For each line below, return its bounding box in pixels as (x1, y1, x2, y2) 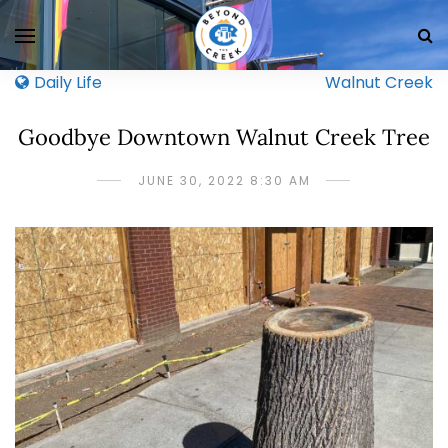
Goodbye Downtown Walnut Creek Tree (18, 123, 430, 151)
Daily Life (34, 71, 102, 94)
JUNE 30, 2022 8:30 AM (137, 172, 311, 189)
